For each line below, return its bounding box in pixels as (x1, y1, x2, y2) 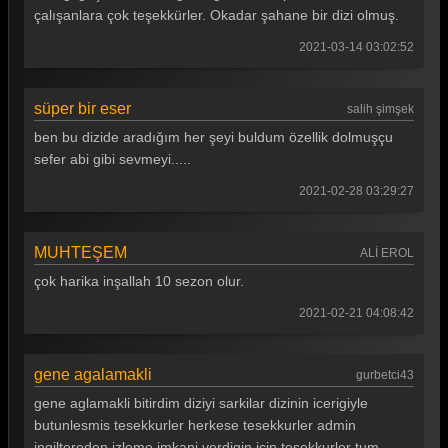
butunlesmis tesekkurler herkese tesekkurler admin (34, 417, 356, 433)
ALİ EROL (360, 246, 414, 260)
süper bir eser (34, 100, 131, 117)
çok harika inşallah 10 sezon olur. (34, 273, 244, 289)
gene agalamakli (34, 366, 152, 383)
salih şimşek (347, 102, 414, 116)
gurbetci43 (356, 368, 414, 382)
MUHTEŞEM (34, 244, 127, 261)
